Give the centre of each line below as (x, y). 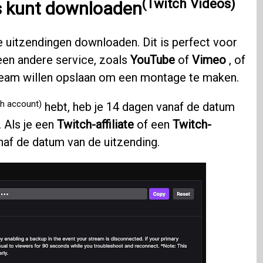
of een (153, 125)
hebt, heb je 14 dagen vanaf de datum (138, 107)
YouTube (152, 60)
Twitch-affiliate (95, 125)
